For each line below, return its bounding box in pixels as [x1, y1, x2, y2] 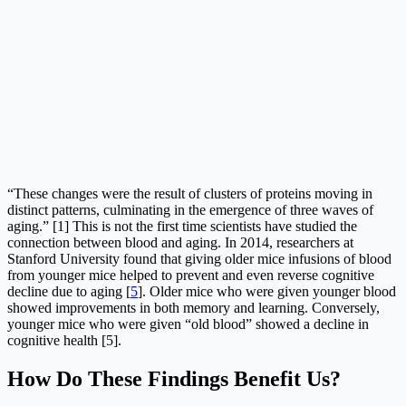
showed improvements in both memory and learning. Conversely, [7, 300, 380, 316]
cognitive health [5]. [7, 333, 121, 349]
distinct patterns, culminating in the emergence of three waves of [7, 202, 373, 218]
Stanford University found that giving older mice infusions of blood [7, 251, 391, 267]
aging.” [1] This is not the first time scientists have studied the [7, 218, 357, 235]
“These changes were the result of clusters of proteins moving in [7, 186, 372, 202]
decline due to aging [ [7, 284, 130, 300]
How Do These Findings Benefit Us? [7, 367, 341, 391]
